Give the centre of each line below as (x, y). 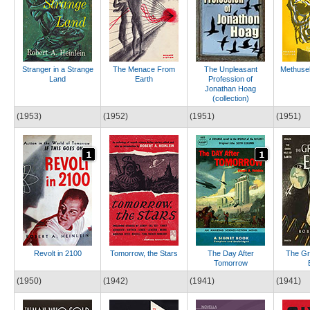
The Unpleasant (230, 69)
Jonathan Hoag (230, 88)
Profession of (230, 79)
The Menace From (144, 69)
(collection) (230, 98)
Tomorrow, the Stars (144, 253)
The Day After (230, 253)
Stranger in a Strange (57, 69)
